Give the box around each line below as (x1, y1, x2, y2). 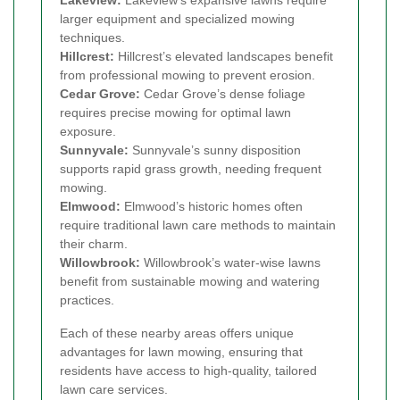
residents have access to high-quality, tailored (60, 362, 317, 378)
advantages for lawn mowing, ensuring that (60, 344, 303, 359)
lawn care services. (60, 381, 168, 396)
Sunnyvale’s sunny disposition (129, 142, 301, 157)
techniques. (60, 29, 125, 45)
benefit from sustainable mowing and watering (60, 273, 320, 288)
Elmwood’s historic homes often (121, 198, 303, 213)
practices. (60, 292, 114, 307)
